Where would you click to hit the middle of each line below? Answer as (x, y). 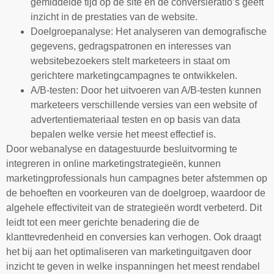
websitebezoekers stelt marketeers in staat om (130, 61)
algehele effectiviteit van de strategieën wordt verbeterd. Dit (134, 207)
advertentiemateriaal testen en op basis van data (135, 119)
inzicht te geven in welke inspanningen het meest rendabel (133, 266)
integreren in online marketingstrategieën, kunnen (113, 163)
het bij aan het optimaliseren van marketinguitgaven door (129, 251)
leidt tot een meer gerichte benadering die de (103, 222)
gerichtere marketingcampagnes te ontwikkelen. (134, 75)
